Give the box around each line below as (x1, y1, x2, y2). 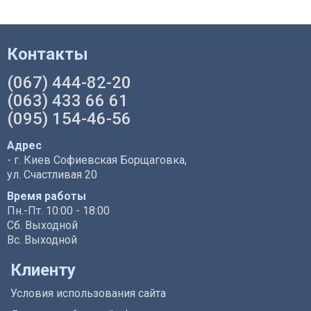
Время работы (7, 189, 86, 203)
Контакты (7, 44, 88, 64)
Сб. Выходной (7, 218, 78, 232)
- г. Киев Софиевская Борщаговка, (7, 153, 187, 167)
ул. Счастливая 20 (7, 167, 97, 181)
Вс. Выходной (7, 233, 77, 246)
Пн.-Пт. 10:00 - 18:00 (7, 203, 110, 217)
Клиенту (10, 260, 76, 280)
